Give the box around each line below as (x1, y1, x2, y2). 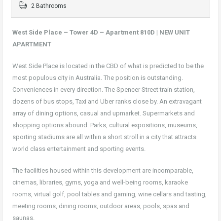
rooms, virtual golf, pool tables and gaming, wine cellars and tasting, (12, 190, 207, 198)
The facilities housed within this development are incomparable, (12, 166, 193, 174)
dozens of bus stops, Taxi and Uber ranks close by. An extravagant (12, 97, 202, 105)
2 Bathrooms (30, 2, 67, 9)
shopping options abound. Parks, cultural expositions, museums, (12, 121, 197, 129)
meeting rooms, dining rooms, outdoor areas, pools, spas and (12, 202, 189, 210)
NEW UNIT (159, 28, 190, 36)
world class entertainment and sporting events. (12, 145, 146, 152)
